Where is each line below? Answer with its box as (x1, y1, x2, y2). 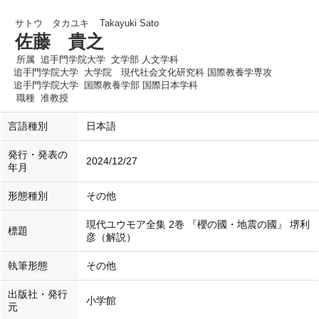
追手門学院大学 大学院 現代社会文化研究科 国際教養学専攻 (14, 67, 272, 78)
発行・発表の (8, 150, 68, 160)
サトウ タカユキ (15, 18, 89, 28)
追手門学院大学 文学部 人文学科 (41, 54, 179, 65)
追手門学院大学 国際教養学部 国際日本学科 (14, 80, 198, 90)
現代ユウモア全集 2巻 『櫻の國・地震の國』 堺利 (86, 219, 310, 230)
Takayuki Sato (100, 18, 159, 28)
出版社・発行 (8, 289, 68, 300)
